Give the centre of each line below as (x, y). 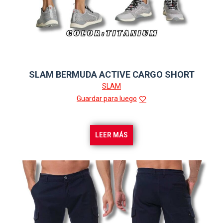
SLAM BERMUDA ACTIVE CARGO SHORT (111, 74)
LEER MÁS (111, 135)
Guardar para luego (107, 99)
